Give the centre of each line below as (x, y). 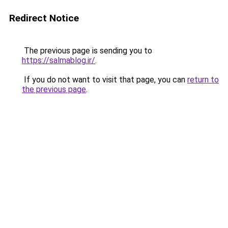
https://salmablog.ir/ (59, 60)
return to (203, 80)
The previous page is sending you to (87, 51)
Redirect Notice (44, 18)
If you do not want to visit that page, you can (105, 80)
